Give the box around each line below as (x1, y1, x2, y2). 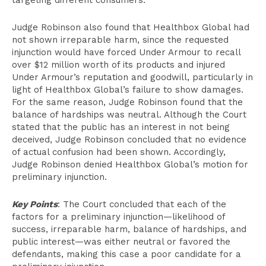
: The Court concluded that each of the (58, 199, 226, 210)
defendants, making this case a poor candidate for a (12, 249, 241, 259)
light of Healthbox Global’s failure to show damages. (12, 84, 243, 95)
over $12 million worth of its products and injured (12, 59, 225, 70)
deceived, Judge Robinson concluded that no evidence (12, 134, 246, 145)
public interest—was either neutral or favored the (12, 236, 230, 247)
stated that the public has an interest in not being (12, 122, 230, 132)
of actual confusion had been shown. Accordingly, (12, 147, 226, 157)
